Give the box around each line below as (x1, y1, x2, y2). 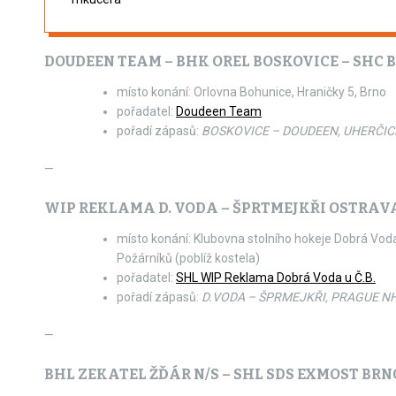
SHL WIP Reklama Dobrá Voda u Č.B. (176, 270, 376, 285)
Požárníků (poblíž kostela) (117, 251, 260, 265)
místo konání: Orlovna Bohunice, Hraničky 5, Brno (117, 85, 386, 99)
